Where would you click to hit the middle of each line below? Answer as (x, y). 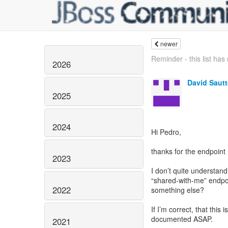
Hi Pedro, (166, 132)
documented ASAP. (182, 219)
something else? (178, 190)
